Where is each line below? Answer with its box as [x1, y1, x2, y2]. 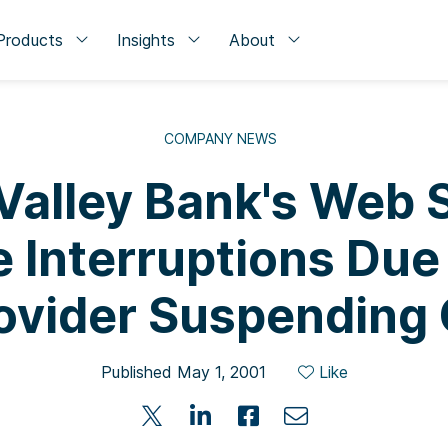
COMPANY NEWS [163, 130, 277, 147]
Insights [116, 30, 175, 50]
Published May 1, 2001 [100, 362, 266, 382]
